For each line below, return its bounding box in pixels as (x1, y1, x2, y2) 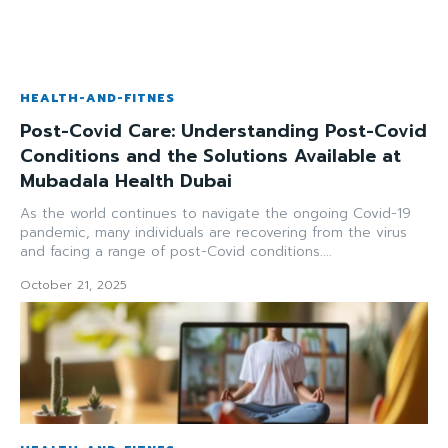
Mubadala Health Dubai (20, 166, 232, 195)
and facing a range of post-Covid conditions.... (20, 240, 332, 262)
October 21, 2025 (20, 275, 127, 294)
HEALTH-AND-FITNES (20, 88, 175, 107)
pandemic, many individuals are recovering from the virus (20, 221, 407, 243)
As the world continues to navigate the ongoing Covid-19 (20, 202, 411, 224)
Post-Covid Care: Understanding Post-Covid (20, 116, 427, 145)
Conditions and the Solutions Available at (20, 141, 401, 170)
